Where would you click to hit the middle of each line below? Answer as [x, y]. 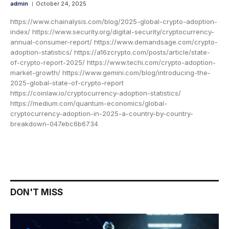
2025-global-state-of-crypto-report [67, 83]
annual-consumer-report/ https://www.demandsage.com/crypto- [114, 42]
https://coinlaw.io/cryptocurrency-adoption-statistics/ [96, 93]
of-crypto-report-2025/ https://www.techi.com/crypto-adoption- [113, 62]
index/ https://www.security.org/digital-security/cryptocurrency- [112, 31]
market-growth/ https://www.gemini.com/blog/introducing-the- [110, 72]
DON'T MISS [37, 192]
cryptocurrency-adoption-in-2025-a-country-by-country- [102, 113]
